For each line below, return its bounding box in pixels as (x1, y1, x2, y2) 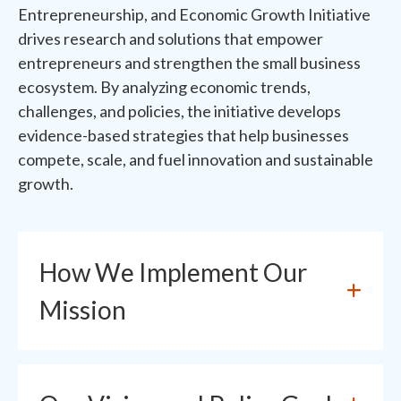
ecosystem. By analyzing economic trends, (18, 77, 311, 97)
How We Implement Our (39, 257, 307, 287)
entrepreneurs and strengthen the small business (18, 53, 361, 73)
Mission (39, 294, 126, 325)
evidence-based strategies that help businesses (18, 125, 349, 145)
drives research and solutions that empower (18, 29, 323, 48)
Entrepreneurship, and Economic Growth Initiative (18, 4, 371, 24)
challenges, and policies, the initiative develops (18, 101, 341, 121)
